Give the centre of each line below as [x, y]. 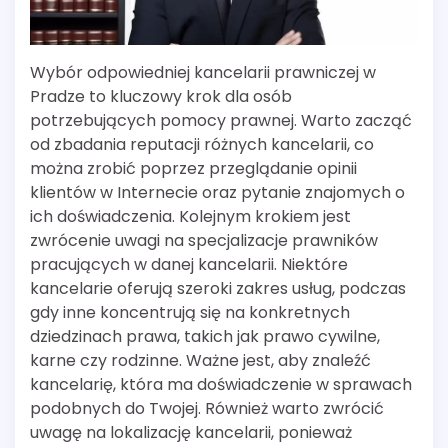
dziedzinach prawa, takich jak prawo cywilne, [205, 336]
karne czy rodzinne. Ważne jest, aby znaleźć [200, 360]
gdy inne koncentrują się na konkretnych [190, 312]
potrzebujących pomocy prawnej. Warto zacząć [221, 120]
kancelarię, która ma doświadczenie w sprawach [221, 384]
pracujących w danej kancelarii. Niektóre [189, 264]
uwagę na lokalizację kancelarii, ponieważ [191, 432]
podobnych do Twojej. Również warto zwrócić [207, 408]
